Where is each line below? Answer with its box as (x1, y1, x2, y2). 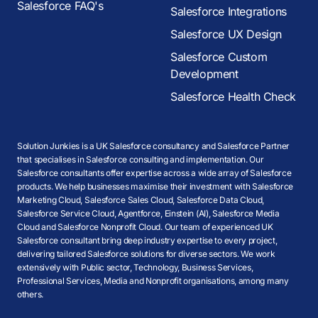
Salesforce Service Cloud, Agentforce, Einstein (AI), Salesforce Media (17, 208, 280, 219)
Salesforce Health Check (170, 89, 296, 104)
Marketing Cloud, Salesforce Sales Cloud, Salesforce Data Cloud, (17, 194, 265, 205)
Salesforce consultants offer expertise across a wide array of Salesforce (17, 168, 292, 178)
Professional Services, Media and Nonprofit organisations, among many (17, 275, 289, 286)
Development (170, 67, 238, 81)
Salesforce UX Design (170, 27, 282, 41)
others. (17, 289, 43, 300)
